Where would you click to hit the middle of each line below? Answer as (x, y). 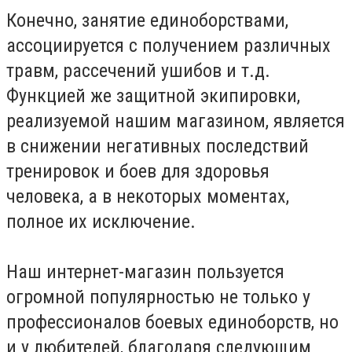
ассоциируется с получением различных (169, 45)
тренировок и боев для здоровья (138, 171)
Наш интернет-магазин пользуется (145, 271)
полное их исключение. (101, 221)
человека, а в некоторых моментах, (148, 196)
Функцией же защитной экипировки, (153, 95)
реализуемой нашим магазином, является (176, 121)
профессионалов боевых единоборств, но (172, 322)
